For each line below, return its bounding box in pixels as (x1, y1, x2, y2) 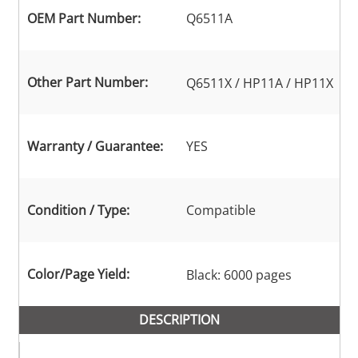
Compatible (185, 201, 256, 220)
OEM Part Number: (26, 10, 141, 28)
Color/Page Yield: (26, 265, 129, 284)
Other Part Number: (26, 74, 148, 92)
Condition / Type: (26, 201, 129, 220)
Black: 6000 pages (185, 266, 292, 284)
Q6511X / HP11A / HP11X (185, 74, 333, 93)
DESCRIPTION (138, 311, 220, 329)
